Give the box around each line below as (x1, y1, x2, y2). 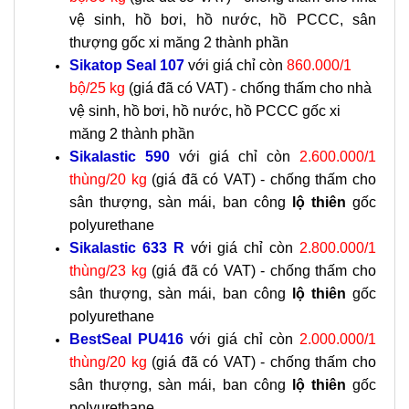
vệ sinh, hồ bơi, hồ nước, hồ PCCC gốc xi (69, 103, 341, 119)
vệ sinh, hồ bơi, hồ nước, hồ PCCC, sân (69, 12, 376, 27)
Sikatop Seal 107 (69, 58, 188, 73)
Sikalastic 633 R (69, 240, 184, 256)
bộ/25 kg (69, 80, 125, 96)
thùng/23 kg (69, 263, 147, 278)
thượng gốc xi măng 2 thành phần (69, 35, 288, 50)
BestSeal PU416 (69, 331, 190, 347)
